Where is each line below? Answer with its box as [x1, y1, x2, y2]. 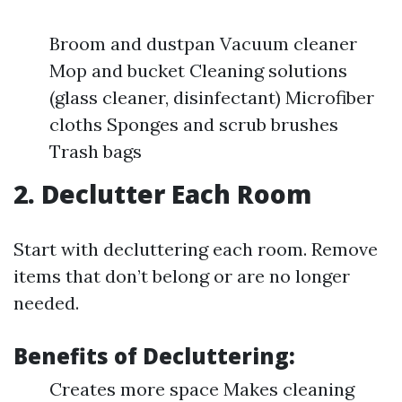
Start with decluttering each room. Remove [13, 238, 378, 260]
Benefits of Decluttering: [13, 341, 295, 371]
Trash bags [49, 140, 142, 162]
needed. [13, 292, 79, 314]
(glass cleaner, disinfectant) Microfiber [49, 86, 374, 109]
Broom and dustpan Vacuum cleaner [49, 32, 357, 55]
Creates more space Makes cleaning [49, 378, 354, 400]
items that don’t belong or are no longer [13, 265, 350, 287]
